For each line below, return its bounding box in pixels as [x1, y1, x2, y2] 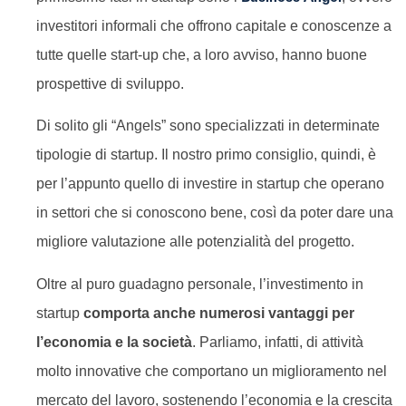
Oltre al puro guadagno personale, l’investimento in [36, 275, 363, 292]
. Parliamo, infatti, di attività [192, 333, 363, 350]
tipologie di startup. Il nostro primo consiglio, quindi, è [36, 147, 376, 163]
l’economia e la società [36, 333, 192, 350]
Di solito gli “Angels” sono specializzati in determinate [36, 118, 380, 134]
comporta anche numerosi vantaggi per [83, 304, 354, 321]
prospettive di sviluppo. [36, 75, 184, 92]
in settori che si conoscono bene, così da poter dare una [36, 205, 393, 221]
